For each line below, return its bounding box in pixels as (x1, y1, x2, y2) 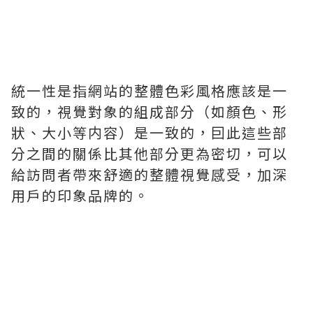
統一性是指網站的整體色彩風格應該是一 (11, 80, 288, 101)
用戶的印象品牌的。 (11, 185, 150, 205)
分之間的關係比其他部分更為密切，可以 (11, 143, 288, 163)
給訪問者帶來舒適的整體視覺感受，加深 (11, 164, 288, 184)
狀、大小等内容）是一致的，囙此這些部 (11, 122, 288, 143)
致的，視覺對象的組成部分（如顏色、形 (11, 101, 288, 122)
